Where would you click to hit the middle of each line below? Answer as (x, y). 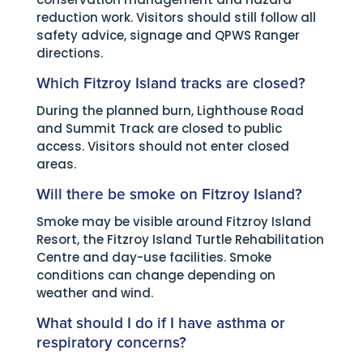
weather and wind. (94, 293)
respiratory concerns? (111, 343)
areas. (56, 164)
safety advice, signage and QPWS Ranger (168, 35)
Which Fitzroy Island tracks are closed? (171, 84)
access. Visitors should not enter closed (162, 146)
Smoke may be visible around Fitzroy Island (173, 222)
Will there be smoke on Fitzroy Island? (169, 195)
